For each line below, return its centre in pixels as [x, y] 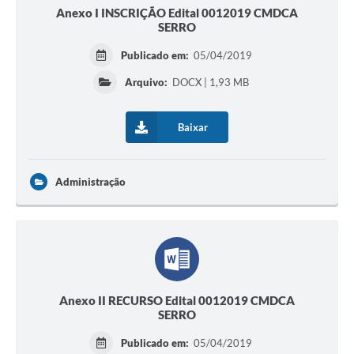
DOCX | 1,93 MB [209, 83]
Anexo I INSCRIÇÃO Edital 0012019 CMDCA [177, 13]
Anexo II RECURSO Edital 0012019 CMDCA [177, 301]
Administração [90, 182]
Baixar [193, 128]
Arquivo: [146, 83]
